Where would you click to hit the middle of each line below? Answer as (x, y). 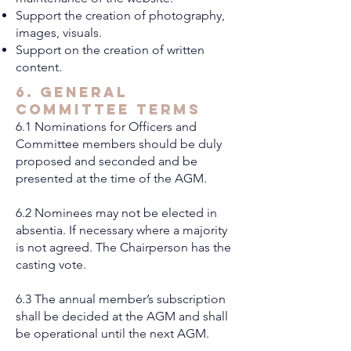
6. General (72, 92)
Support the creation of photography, (120, 15)
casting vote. (51, 264)
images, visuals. (59, 33)
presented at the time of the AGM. (111, 178)
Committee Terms (108, 109)
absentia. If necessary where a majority (121, 230)
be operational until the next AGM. (112, 333)
